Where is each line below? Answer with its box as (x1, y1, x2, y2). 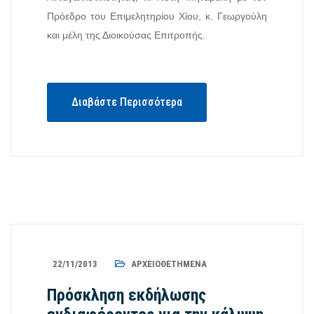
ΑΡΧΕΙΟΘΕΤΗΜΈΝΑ (131, 259, 207, 269)
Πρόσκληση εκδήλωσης (47, 285, 206, 305)
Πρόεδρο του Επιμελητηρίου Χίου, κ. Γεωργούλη (47, 11, 267, 22)
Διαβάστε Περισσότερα (71, 95, 182, 109)
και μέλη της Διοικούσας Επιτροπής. (47, 29, 205, 41)
